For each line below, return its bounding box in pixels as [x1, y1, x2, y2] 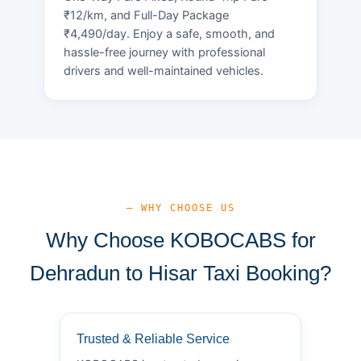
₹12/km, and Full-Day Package [64, 7, 229, 23]
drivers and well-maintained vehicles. [64, 63, 263, 78]
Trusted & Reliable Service [77, 331, 230, 346]
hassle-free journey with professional [64, 44, 265, 60]
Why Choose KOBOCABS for [45, 227, 316, 252]
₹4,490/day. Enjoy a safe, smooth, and [64, 26, 275, 41]
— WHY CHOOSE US [126, 201, 235, 214]
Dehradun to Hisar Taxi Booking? [30, 260, 331, 285]
